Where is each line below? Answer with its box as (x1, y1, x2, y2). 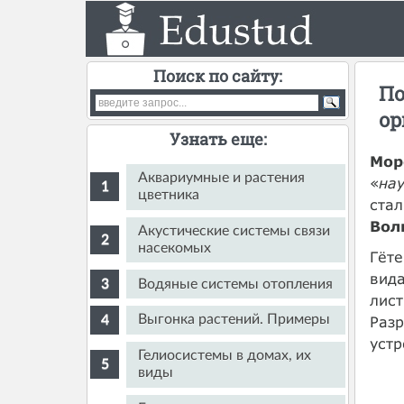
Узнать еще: (169, 127, 267, 150)
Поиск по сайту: (153, 64, 283, 87)
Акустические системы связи (138, 223, 331, 238)
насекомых (138, 240, 212, 255)
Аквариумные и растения (138, 170, 306, 186)
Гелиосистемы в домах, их (138, 348, 312, 363)
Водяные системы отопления (138, 276, 334, 291)
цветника (138, 188, 200, 203)
